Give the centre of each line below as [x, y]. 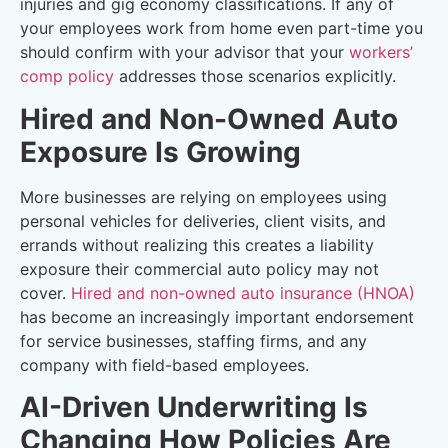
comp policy [67, 76]
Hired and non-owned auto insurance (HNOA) [243, 292]
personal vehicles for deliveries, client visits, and [203, 220]
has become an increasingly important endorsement [217, 316]
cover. [45, 292]
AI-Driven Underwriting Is [194, 407]
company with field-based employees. [164, 364]
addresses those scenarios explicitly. [255, 76]
